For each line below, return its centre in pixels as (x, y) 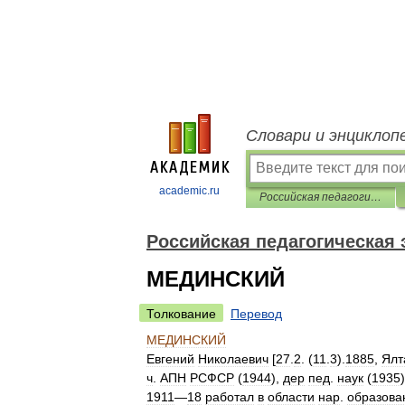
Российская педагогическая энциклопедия (376, 197)
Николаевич (233, 359)
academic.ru (189, 191)
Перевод (256, 314)
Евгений (170, 359)
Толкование (181, 314)
